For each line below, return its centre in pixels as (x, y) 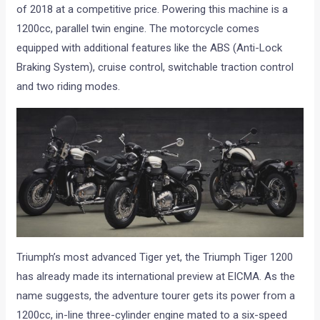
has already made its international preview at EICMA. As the (156, 276)
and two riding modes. (69, 87)
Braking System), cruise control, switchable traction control (155, 67)
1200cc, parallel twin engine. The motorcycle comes (138, 29)
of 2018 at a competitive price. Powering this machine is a (152, 10)
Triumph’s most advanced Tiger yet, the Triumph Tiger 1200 (155, 257)
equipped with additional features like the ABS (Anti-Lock (150, 48)
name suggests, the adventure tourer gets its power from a (156, 295)
